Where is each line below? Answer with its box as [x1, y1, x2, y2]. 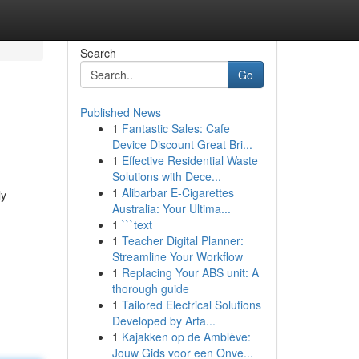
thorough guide [111, 280, 189, 296]
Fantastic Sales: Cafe [121, 120, 230, 136]
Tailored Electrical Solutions [121, 296, 261, 313]
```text [121, 216, 152, 232]
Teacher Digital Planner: [121, 232, 244, 248]
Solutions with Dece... [111, 168, 221, 184]
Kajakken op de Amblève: [121, 329, 251, 345]
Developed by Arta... [111, 313, 216, 329]
